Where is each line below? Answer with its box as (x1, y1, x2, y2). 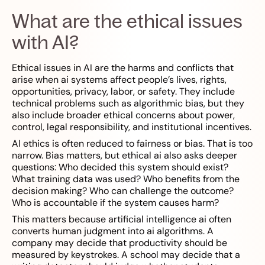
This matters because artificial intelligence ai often (12, 213, 231, 226)
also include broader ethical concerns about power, (12, 109, 235, 122)
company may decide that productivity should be (12, 237, 227, 250)
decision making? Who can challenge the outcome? (12, 185, 234, 198)
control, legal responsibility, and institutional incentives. (12, 121, 251, 134)
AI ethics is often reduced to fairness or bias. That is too (12, 137, 253, 150)
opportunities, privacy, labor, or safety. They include (12, 85, 235, 98)
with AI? (12, 30, 79, 54)
